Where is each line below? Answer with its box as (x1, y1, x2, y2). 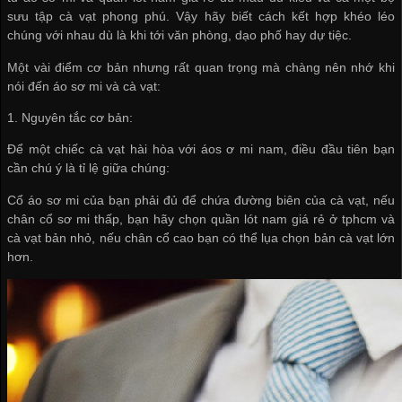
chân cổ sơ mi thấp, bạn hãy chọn (7, 211, 211, 226)
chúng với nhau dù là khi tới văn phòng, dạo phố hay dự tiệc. (7, 28, 353, 43)
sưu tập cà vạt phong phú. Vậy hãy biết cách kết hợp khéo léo (7, 9, 395, 24)
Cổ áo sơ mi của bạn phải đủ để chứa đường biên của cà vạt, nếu (7, 192, 395, 207)
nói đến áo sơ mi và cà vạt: (7, 78, 162, 93)
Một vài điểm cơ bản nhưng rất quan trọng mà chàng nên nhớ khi (7, 59, 395, 74)
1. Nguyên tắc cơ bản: (7, 110, 134, 125)
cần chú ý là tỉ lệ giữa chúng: (7, 161, 170, 176)
